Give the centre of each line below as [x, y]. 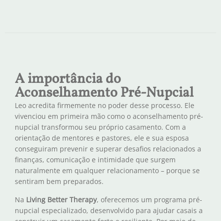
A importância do [68, 79]
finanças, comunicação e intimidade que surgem [95, 160]
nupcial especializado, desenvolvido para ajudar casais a [109, 210]
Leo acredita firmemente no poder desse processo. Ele [105, 106]
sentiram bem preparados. [59, 182]
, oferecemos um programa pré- [149, 199]
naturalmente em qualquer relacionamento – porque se [107, 171]
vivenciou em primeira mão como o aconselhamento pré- [109, 116]
